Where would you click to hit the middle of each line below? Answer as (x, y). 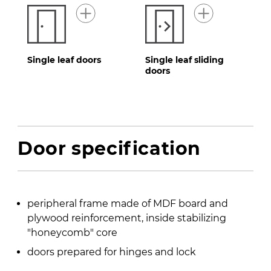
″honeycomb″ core (73, 232)
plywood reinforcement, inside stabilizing (127, 218)
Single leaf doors (64, 60)
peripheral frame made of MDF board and (128, 203)
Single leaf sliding (184, 60)
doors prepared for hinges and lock (112, 252)
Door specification (109, 148)
